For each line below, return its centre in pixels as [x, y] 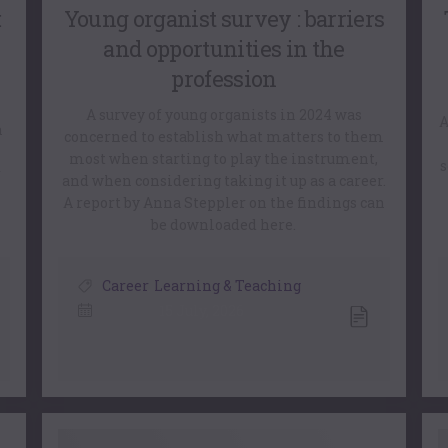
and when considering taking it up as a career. [223, 180]
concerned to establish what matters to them [223, 136]
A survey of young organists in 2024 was [223, 114]
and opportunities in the [224, 48]
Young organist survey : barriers [224, 18]
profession [224, 78]
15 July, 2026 [201, 310]
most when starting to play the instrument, [224, 158]
